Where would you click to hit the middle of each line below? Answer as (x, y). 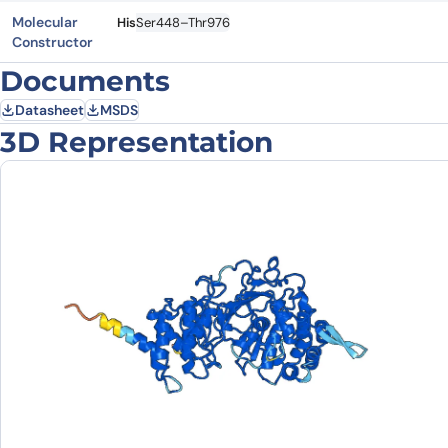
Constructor (52, 42)
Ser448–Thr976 (183, 22)
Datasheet (49, 110)
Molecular (45, 22)
